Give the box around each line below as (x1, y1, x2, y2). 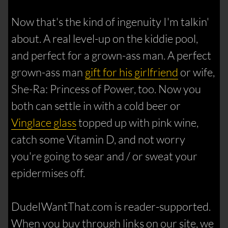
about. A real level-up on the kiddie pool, (11, 32, 198, 46)
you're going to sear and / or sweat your (11, 149, 198, 163)
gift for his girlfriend (85, 65, 179, 79)
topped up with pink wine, (76, 116, 199, 130)
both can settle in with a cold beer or (11, 99, 181, 113)
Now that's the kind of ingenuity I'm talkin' (11, 15, 210, 29)
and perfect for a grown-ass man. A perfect (11, 48, 212, 63)
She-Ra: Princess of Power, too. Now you (11, 82, 202, 96)
